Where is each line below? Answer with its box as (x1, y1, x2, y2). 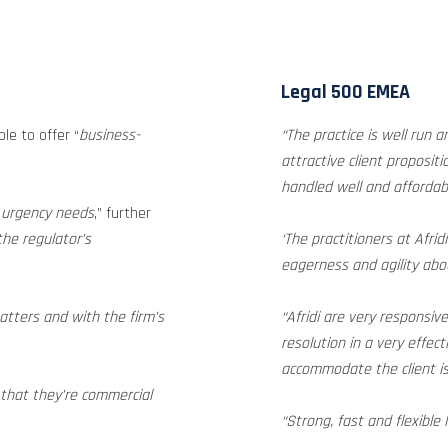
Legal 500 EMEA (281, 79, 410, 105)
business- (79, 125, 140, 146)
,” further (94, 203, 151, 224)
